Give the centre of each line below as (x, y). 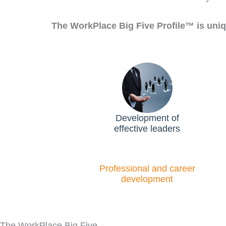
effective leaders (147, 128)
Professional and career (147, 168)
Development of (147, 118)
